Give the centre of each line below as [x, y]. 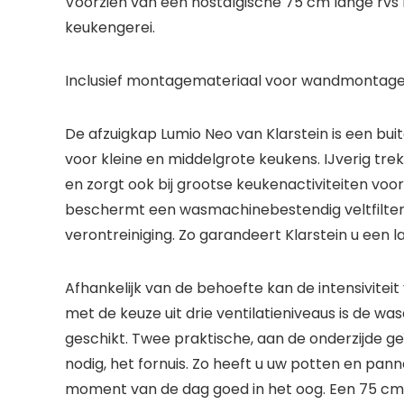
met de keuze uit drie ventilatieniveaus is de [220, 313]
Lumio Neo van [211, 134]
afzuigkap [123, 134]
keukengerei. [110, 28]
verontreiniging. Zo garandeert [173, 235]
